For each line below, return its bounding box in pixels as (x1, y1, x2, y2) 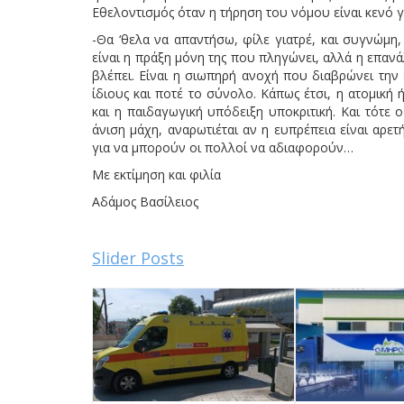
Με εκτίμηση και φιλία (92, 165, 221, 183)
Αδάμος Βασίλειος (92, 192, 198, 210)
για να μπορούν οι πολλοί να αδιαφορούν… (92, 138, 353, 156)
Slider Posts (92, 246, 184, 269)
